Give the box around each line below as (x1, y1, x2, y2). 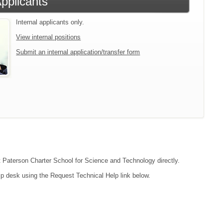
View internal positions (16, 33, 81, 41)
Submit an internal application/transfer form (16, 48, 140, 56)
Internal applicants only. (16, 18, 85, 26)
